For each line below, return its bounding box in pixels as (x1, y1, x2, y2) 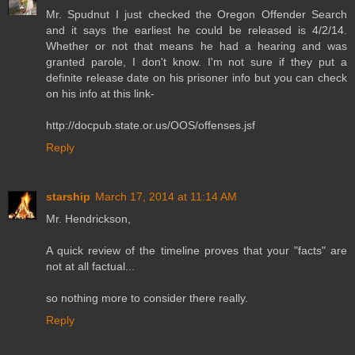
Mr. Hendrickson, (46, 212, 131, 226)
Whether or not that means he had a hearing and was (46, 40, 347, 53)
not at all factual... (46, 260, 135, 273)
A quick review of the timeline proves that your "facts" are (46, 244, 347, 258)
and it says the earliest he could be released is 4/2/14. (46, 24, 347, 37)
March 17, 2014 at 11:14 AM (95, 190, 237, 204)
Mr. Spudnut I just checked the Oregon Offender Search (46, 8, 347, 21)
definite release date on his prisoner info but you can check (46, 71, 347, 85)
